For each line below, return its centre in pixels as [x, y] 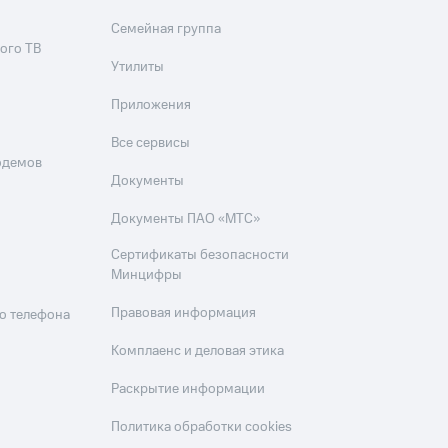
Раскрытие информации [188, 389]
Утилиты [138, 67]
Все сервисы [151, 143]
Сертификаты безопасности [200, 255]
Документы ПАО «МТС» [186, 219]
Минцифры [147, 275]
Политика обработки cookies [202, 427]
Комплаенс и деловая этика [198, 351]
